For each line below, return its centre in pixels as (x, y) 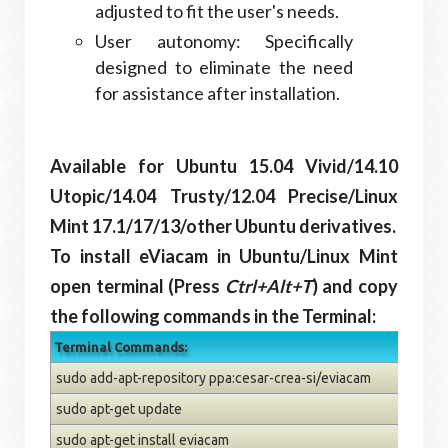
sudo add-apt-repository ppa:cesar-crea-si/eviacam (213, 378)
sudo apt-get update (119, 409)
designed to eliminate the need (224, 67)
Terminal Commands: (120, 347)
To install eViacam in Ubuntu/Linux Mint (224, 256)
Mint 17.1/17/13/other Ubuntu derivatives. (223, 226)
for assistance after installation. (217, 93)
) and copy (355, 286)
